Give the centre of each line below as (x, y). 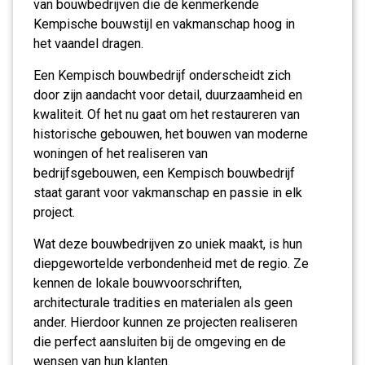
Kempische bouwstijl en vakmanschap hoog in (164, 24)
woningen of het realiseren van (121, 154)
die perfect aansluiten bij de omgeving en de (160, 342)
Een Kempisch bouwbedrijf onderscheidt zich (162, 75)
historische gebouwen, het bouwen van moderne (171, 134)
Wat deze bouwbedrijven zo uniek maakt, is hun (168, 244)
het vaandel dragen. (88, 44)
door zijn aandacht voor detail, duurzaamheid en (168, 95)
